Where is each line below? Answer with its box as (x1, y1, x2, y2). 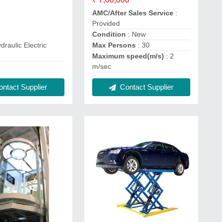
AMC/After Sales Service (92, 9, 175, 17)
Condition (92, 30, 128, 38)
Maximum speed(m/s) (92, 52, 166, 60)
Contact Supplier (117, 83, 173, 91)
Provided (92, 19, 120, 27)
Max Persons (92, 41, 138, 49)
